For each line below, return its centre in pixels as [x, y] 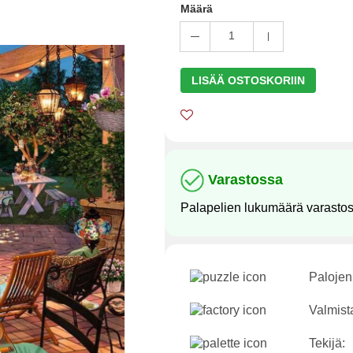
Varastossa [245, 179]
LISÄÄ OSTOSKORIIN [248, 80]
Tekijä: [327, 343]
